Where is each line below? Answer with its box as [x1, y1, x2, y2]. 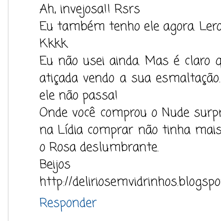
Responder [39, 194, 97, 213]
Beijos [39, 155, 71, 174]
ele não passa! [39, 86, 118, 105]
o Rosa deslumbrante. [39, 138, 159, 157]
